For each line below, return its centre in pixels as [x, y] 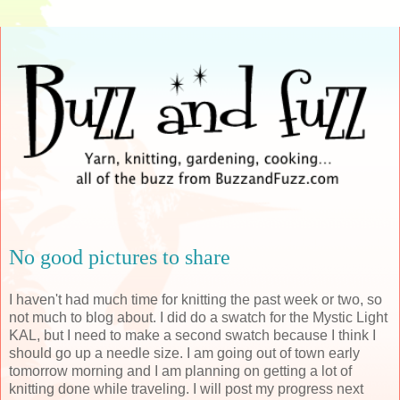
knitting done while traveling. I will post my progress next [186, 388]
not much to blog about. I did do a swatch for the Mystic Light [198, 317]
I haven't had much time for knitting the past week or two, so [196, 299]
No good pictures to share [120, 257]
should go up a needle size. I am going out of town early [184, 353]
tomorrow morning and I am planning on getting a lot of [180, 371]
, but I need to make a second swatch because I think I [206, 335]
